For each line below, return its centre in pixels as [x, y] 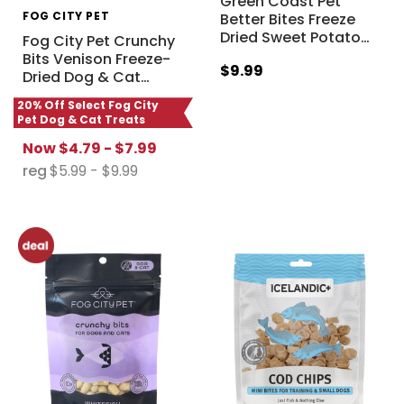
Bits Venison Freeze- [96, 60]
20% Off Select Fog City [88, 106]
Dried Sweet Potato [290, 38]
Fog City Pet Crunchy [98, 41]
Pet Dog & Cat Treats [81, 120]
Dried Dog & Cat [81, 78]
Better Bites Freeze [287, 20]
